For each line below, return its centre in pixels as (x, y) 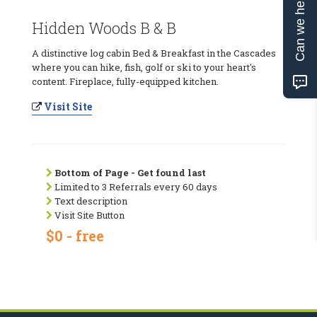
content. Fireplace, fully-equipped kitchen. (125, 81)
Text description (90, 201)
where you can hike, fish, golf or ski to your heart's (144, 67)
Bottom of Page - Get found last (130, 172)
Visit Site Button (88, 215)
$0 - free (75, 235)
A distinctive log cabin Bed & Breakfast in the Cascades (154, 53)
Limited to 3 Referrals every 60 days (135, 186)
